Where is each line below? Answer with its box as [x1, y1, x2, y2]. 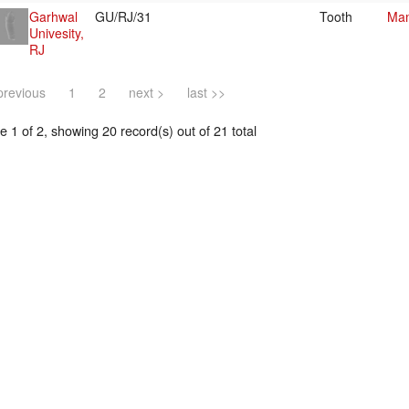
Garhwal [29, 7, 78, 26]
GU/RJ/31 [95, 7, 155, 26]
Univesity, [29, 24, 84, 43]
